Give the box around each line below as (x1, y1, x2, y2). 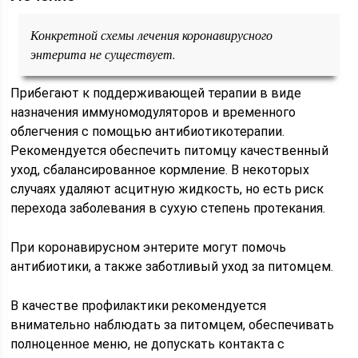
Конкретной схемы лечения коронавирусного (30, 26, 273, 43)
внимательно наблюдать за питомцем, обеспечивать (10, 317, 335, 332)
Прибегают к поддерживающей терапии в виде (10, 86, 302, 101)
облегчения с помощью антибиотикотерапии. (10, 124, 285, 139)
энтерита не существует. (30, 46, 177, 62)
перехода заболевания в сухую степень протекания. (10, 201, 326, 216)
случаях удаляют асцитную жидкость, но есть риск (10, 181, 324, 197)
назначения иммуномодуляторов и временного (10, 105, 296, 120)
